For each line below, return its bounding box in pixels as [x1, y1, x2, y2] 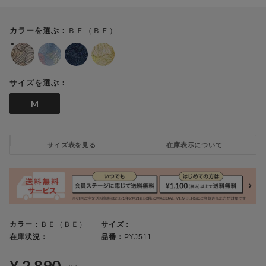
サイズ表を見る [46, 141, 97, 149]
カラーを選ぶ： [9, 26, 68, 36]
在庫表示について [166, 141, 223, 149]
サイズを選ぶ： [9, 78, 68, 88]
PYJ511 [123, 233, 153, 241]
